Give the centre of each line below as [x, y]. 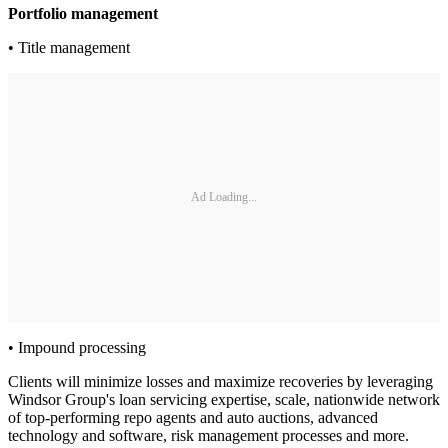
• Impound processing [77, 347]
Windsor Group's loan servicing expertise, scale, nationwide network [224, 399]
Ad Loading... [224, 197]
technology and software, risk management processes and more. [208, 435]
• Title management [69, 47]
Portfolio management [83, 13]
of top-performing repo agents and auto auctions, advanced [193, 417]
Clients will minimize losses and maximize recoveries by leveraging [220, 381]
